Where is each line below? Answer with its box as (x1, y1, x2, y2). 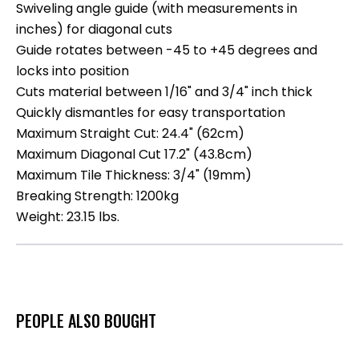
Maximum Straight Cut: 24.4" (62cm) (16, 123, 244, 143)
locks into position (16, 61, 129, 80)
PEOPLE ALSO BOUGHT (16, 308, 156, 333)
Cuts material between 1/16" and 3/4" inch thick (16, 82, 313, 101)
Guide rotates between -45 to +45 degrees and (16, 40, 317, 59)
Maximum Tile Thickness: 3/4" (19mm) (16, 165, 252, 184)
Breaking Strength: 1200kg (16, 186, 179, 205)
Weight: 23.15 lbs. (16, 207, 119, 226)
